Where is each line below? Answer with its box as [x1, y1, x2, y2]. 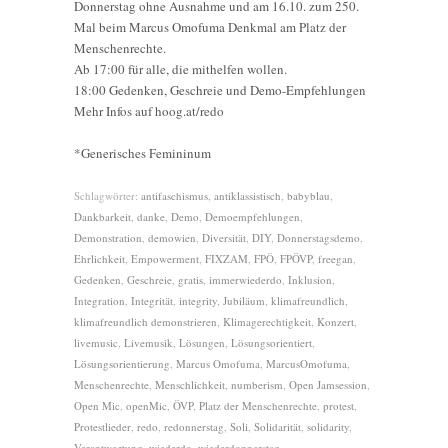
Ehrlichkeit [74, 251, 125, 267]
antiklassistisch [214, 188, 281, 204]
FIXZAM [205, 251, 248, 267]
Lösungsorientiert [231, 335, 312, 351]
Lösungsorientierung [74, 356, 170, 372]
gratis [178, 272, 203, 288]
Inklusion [288, 272, 332, 288]
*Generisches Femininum [74, 144, 211, 163]
